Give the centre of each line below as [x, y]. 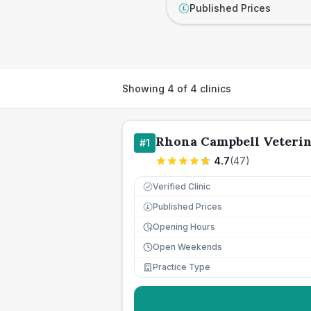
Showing [145, 88]
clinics [214, 88]
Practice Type [182, 267]
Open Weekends [187, 247]
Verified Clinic [182, 186]
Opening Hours [184, 227]
